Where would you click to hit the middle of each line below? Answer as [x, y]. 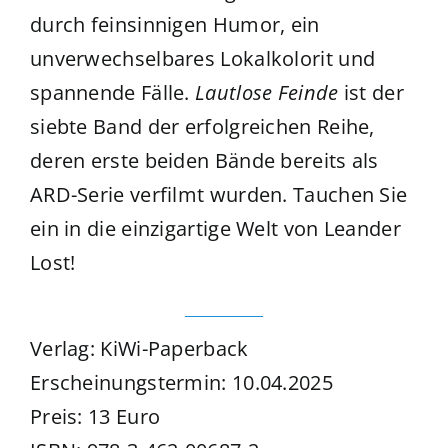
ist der [371, 93]
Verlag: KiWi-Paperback [139, 349]
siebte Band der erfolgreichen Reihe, [202, 127]
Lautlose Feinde [267, 93]
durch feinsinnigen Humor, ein [174, 25]
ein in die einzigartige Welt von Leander [215, 229]
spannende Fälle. [112, 93]
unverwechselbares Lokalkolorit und [202, 59]
